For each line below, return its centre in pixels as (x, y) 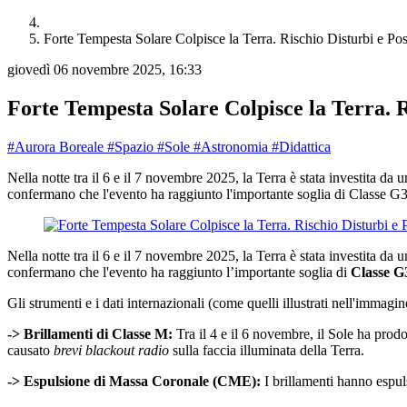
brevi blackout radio (111, 350)
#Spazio (132, 146)
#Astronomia (233, 146)
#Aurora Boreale (57, 146)
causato (30, 350)
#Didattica (301, 146)
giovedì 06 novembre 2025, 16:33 (104, 69)
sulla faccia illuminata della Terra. (267, 350)
